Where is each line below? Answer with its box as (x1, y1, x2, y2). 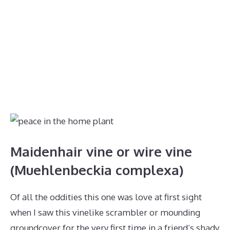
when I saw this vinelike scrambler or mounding (10, 206, 200, 218)
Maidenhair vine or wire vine (10, 142, 192, 160)
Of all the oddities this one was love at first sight (10, 191, 202, 202)
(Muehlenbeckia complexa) (10, 161, 183, 178)
